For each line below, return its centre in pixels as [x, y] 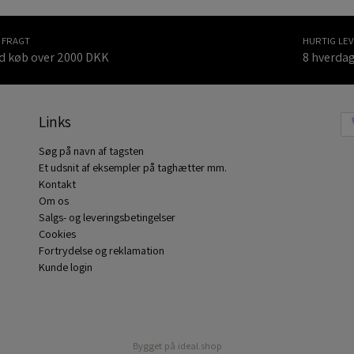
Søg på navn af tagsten [91, 151]
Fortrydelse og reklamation [102, 250]
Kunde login [66, 267]
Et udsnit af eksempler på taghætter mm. [133, 167]
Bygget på [155, 346]
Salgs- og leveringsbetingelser [107, 217]
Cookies [57, 233]
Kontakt [57, 184]
